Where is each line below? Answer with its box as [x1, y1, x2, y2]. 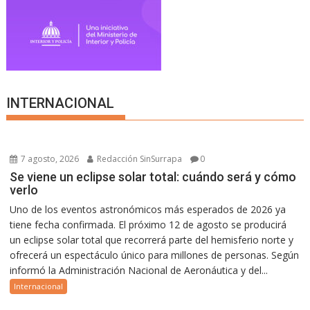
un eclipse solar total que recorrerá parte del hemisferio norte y [10, 232, 294, 246]
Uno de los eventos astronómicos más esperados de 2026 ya [10, 202, 286, 216]
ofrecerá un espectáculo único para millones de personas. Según [10, 248, 300, 262]
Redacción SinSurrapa [95, 152, 183, 165]
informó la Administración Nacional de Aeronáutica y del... [10, 263, 268, 277]
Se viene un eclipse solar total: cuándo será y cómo [10, 169, 297, 184]
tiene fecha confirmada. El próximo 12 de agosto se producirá [10, 217, 287, 231]
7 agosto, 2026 [19, 152, 80, 165]
